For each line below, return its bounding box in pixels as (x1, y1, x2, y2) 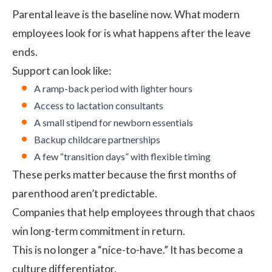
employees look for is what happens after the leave (12, 26, 251, 39)
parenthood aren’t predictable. (12, 186, 157, 200)
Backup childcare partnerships (34, 133, 160, 145)
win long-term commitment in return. (12, 224, 185, 237)
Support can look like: (12, 64, 111, 77)
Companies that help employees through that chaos (12, 205, 255, 219)
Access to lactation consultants (34, 99, 163, 111)
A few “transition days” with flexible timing (34, 150, 211, 162)
